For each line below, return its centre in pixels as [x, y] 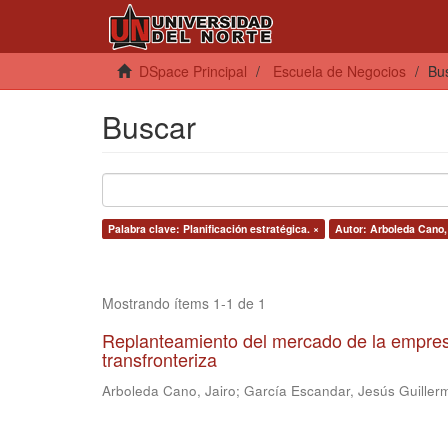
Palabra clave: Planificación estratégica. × [213, 228]
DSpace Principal [193, 71]
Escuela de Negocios [339, 71]
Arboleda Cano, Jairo [169, 390]
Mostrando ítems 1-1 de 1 [184, 303]
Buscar [149, 126]
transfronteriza [159, 359]
